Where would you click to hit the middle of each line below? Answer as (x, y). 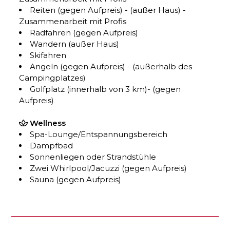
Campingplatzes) (53, 78)
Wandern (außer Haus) (75, 44)
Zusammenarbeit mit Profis (73, 21)
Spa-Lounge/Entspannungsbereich (99, 134)
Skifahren (48, 55)
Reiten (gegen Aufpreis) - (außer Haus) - (108, 10)
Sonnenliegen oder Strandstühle (93, 157)
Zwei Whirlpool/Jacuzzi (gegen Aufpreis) (109, 168)
